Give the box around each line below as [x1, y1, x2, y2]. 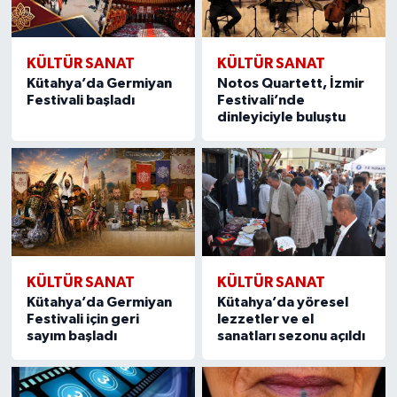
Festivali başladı [26, 92, 135, 107]
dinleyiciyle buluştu [217, 109, 346, 124]
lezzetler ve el [217, 311, 315, 326]
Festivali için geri [26, 311, 139, 326]
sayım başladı [26, 328, 117, 343]
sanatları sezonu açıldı [217, 328, 366, 343]
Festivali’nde [217, 92, 306, 107]
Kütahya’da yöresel [217, 294, 349, 309]
